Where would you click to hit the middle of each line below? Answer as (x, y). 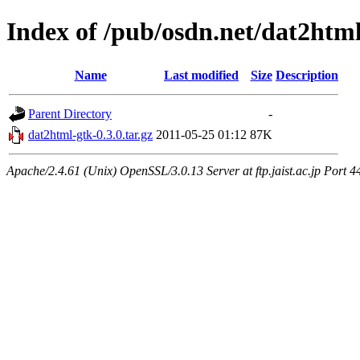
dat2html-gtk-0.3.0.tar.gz (90, 134)
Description (307, 75)
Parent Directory (70, 113)
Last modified (201, 75)
